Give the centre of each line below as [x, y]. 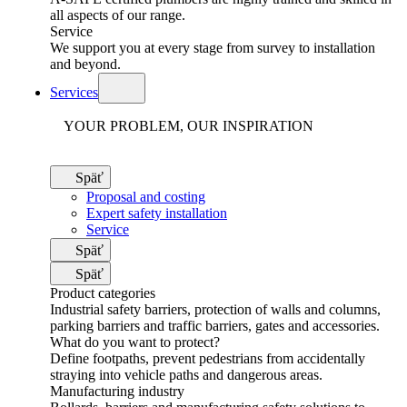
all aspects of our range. [118, 15]
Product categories [103, 293]
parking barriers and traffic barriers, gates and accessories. [215, 326]
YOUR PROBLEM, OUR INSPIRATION [189, 126]
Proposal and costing [146, 197]
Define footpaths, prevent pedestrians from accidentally [208, 358]
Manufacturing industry [117, 391]
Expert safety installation [157, 213]
